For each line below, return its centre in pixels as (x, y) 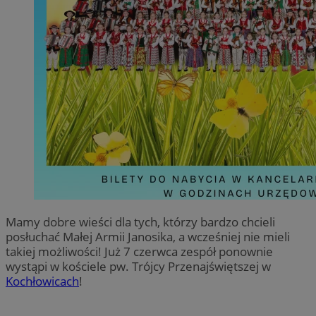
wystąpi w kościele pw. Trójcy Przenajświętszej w (138, 267)
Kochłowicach (42, 281)
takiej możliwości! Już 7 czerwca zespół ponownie (139, 252)
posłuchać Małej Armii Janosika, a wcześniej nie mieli (148, 237)
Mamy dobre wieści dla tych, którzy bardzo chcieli (140, 222)
